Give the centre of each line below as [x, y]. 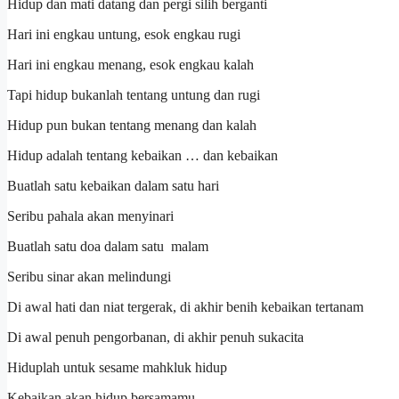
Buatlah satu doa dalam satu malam [108, 247]
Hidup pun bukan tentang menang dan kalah [132, 126]
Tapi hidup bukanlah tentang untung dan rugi [134, 95]
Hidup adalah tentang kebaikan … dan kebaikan [142, 156]
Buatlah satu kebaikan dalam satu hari [113, 186]
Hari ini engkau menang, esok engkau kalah [130, 65]
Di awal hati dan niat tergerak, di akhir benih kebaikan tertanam [185, 307]
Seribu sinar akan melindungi [89, 277]
